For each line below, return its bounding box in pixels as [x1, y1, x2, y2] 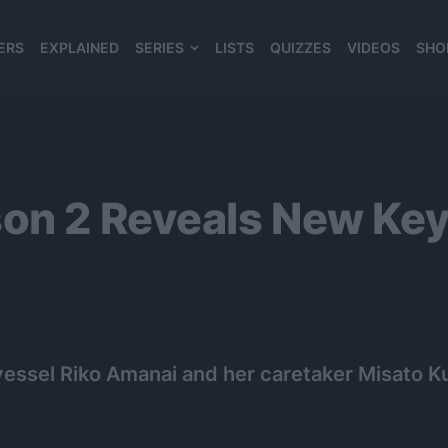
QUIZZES [270, 39, 331, 57]
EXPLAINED [40, 39, 119, 57]
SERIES [135, 39, 184, 57]
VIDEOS [347, 39, 400, 57]
